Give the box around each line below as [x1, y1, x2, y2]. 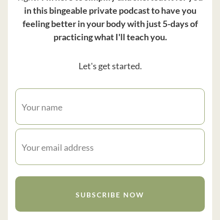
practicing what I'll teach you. [53, 31, 167, 42]
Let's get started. [78, 60, 142, 71]
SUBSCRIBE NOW [76, 190, 144, 199]
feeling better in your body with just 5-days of [22, 18, 198, 29]
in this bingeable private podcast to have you [24, 4, 196, 16]
